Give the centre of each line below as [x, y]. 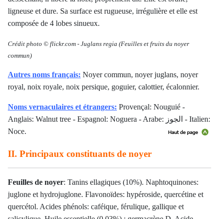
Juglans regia [99, 44]
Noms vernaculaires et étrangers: [62, 107]
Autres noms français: [44, 75]
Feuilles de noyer [36, 182]
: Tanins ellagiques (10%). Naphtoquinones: [131, 182]
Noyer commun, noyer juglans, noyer [139, 75]
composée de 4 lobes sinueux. [54, 23]
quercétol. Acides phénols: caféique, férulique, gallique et [96, 207]
